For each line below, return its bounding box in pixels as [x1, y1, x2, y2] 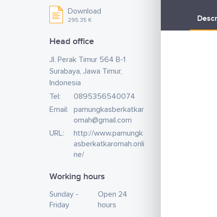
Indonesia [49, 79, 81, 87]
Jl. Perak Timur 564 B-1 [49, 56, 125, 63]
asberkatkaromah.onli [74, 140, 144, 148]
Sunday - [49, 190, 78, 198]
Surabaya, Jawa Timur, [49, 67, 122, 75]
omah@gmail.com [74, 116, 132, 124]
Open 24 [98, 190, 127, 198]
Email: [49, 106, 68, 113]
